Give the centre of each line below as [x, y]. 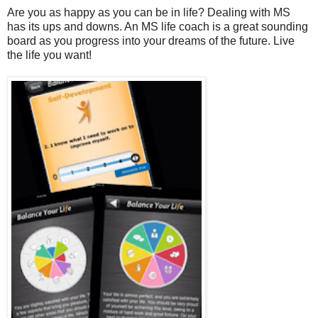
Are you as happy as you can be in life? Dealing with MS [149, 12]
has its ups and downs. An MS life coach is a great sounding [158, 26]
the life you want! [49, 55]
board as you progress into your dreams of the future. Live [151, 40]
